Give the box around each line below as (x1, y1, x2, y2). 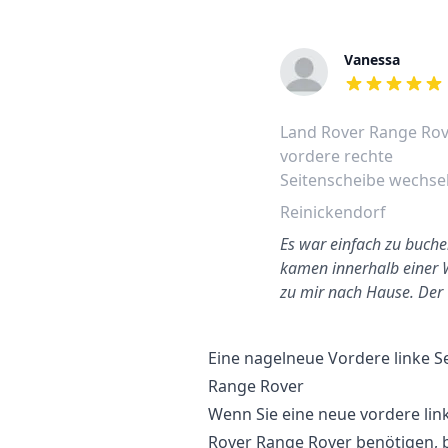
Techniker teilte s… (280, 305, 407, 327)
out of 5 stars (343, 83, 444, 106)
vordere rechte (280, 145, 393, 167)
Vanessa (344, 50, 400, 69)
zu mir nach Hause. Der (280, 281, 443, 303)
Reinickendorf (280, 201, 386, 223)
